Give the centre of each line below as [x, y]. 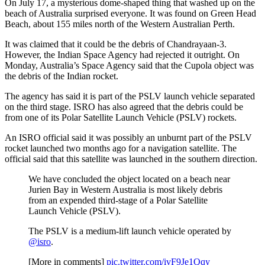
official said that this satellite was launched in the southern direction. [131, 159]
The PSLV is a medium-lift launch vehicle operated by [130, 231]
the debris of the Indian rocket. [62, 76]
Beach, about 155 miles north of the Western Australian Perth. [120, 24]
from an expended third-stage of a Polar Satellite [118, 200]
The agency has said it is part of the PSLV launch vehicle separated [130, 96]
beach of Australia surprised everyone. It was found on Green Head [130, 13]
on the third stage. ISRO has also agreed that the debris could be [124, 106]
